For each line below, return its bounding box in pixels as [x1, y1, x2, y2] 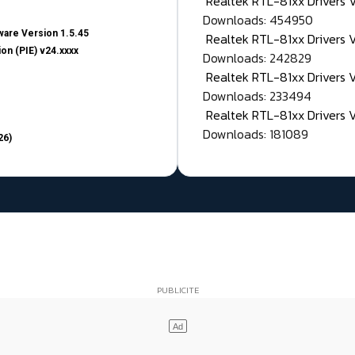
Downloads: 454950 [203, 10, 313, 30]
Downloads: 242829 [203, 48, 311, 68]
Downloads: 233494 [203, 86, 311, 106]
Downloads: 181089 [203, 124, 308, 144]
